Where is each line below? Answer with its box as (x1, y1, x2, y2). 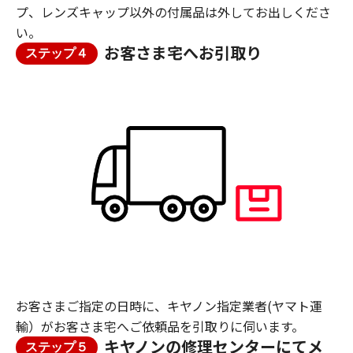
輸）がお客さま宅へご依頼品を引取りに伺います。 (16, 317, 304, 336)
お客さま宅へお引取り (104, 40, 262, 64)
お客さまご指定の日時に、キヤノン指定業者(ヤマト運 (16, 296, 322, 316)
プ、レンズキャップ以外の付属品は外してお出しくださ (16, 2, 331, 21)
